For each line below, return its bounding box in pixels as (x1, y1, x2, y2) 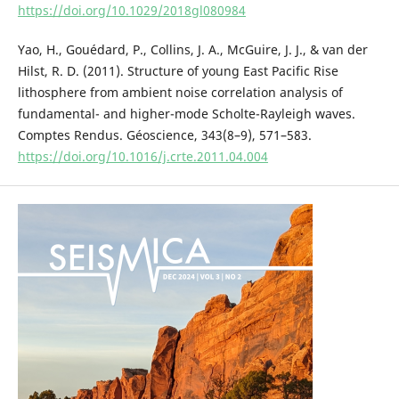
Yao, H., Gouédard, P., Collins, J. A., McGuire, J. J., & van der (17, 41, 368, 59)
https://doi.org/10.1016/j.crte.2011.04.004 (17, 148, 268, 166)
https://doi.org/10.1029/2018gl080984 (17, 2, 246, 20)
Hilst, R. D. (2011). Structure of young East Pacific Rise (17, 62, 338, 80)
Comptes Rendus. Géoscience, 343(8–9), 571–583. (17, 126, 312, 144)
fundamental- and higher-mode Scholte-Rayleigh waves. (17, 105, 355, 123)
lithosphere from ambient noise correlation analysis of (17, 84, 343, 102)
